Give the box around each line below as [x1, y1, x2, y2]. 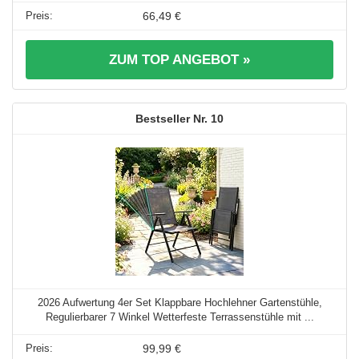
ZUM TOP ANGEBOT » [109, 52, 250, 68]
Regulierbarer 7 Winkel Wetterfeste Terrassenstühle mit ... [45, 311, 314, 324]
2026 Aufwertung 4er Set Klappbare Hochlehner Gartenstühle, [37, 296, 322, 309]
